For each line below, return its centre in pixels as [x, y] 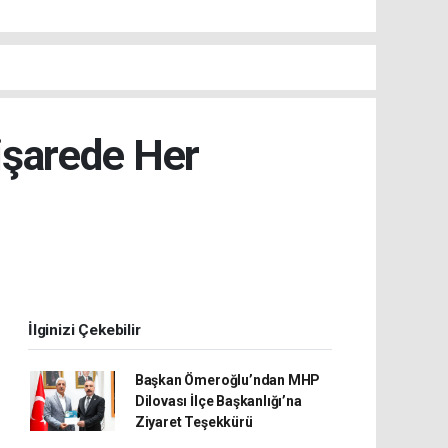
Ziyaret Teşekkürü [193, 421]
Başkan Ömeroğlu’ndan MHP [227, 379]
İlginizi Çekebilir [84, 329]
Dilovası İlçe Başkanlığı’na [218, 400]
